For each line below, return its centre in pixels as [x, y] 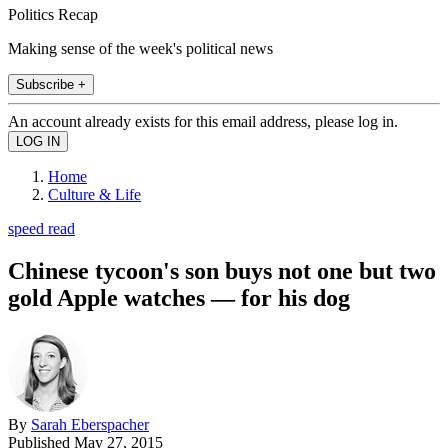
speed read [41, 228]
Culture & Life [94, 194]
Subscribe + [51, 84]
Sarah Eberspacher [90, 424]
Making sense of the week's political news [140, 48]
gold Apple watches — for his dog [179, 297]
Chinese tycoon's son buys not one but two [222, 270]
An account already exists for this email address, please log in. [203, 121]
